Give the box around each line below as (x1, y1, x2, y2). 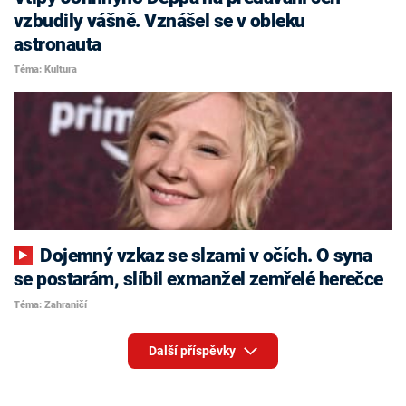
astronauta (14, 33, 101, 55)
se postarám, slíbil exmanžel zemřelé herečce (14, 268, 383, 291)
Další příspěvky (148, 343, 238, 359)
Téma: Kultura (14, 63, 77, 76)
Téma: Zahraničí (14, 298, 87, 311)
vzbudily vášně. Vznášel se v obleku (14, 9, 305, 32)
